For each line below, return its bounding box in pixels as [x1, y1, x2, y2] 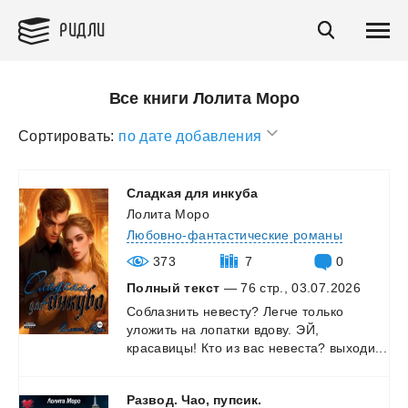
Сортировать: [18, 127, 115, 144]
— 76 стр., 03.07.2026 [219, 280, 361, 295]
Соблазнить [127, 303, 199, 319]
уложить [127, 321, 178, 337]
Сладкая [127, 185, 181, 200]
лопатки [199, 321, 250, 337]
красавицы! [127, 340, 198, 355]
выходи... [329, 340, 388, 355]
